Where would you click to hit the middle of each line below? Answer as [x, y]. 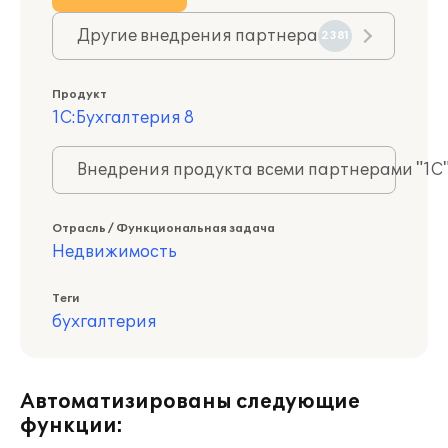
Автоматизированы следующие [190, 402]
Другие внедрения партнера [197, 36]
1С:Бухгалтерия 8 [123, 118]
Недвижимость [114, 252]
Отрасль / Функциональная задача [163, 228]
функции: [71, 426]
